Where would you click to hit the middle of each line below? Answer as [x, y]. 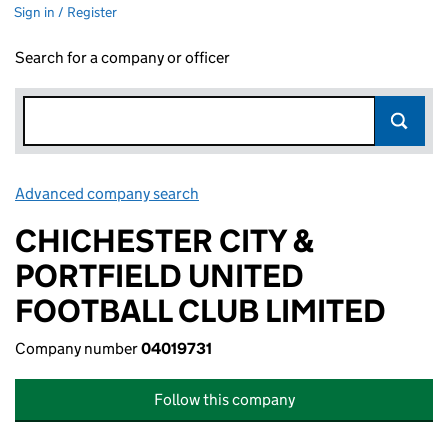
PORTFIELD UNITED [159, 276]
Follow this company [224, 399]
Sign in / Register [65, 12]
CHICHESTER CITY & [164, 241]
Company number [78, 348]
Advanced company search [107, 193]
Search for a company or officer [122, 57]
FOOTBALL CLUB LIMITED [200, 311]
